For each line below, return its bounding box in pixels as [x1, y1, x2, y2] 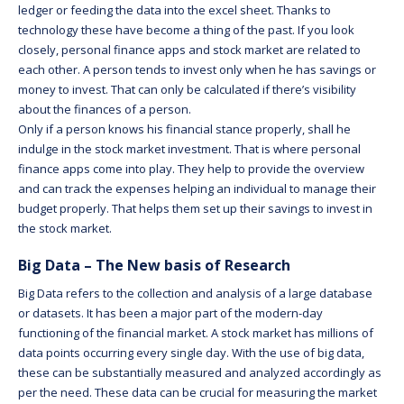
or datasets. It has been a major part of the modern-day [18, 304, 323, 321]
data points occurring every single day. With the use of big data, [18, 344, 364, 361]
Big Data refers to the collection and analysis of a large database [18, 284, 372, 301]
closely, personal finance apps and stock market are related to [18, 41, 361, 58]
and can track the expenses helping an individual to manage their [18, 179, 376, 197]
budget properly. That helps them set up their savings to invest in [18, 199, 372, 216]
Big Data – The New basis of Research [18, 254, 298, 275]
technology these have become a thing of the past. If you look [18, 21, 354, 38]
